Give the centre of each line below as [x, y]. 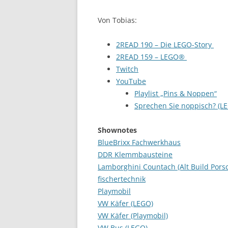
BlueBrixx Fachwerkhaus [139, 142]
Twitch [127, 69]
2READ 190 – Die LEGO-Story [165, 45]
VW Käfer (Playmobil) [133, 216]
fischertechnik [122, 179]
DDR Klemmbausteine [135, 154]
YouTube [131, 81]
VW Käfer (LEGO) [125, 203]
